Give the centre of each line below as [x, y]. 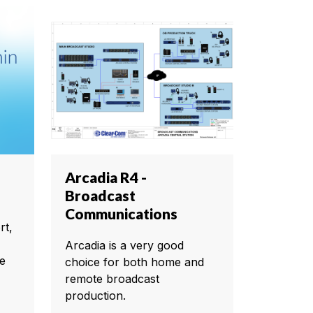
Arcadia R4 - [106, 177]
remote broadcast [112, 278]
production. [95, 295]
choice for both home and [134, 262]
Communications [121, 213]
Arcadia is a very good [124, 245]
